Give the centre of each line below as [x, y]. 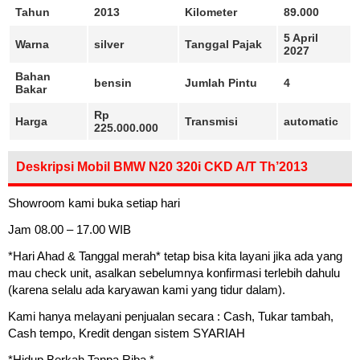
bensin [113, 83]
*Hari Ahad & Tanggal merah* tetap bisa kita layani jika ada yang [175, 256]
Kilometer [211, 12]
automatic [311, 122]
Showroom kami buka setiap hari [94, 203]
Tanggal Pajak [223, 45]
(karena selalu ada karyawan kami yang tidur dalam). [147, 290]
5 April [301, 38]
